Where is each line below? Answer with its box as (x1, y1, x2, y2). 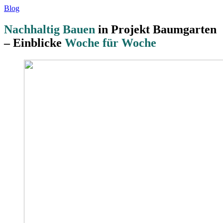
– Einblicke (4, 36, 62, 49)
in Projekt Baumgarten (95, 22, 217, 36)
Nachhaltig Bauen (4, 22, 95, 36)
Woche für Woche (62, 36, 156, 49)
